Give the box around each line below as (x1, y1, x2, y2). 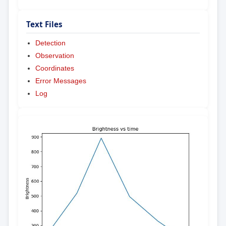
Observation (35, 51, 74, 60)
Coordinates (35, 64, 74, 73)
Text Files (26, 19, 63, 30)
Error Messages (35, 77, 86, 85)
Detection (35, 39, 66, 47)
